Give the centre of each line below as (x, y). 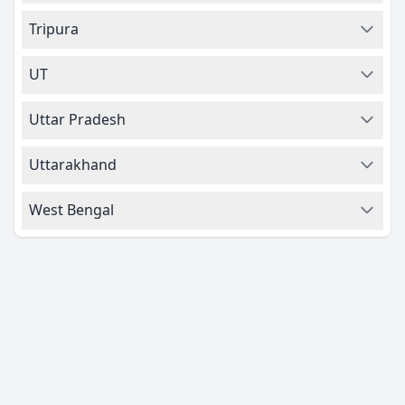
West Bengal (71, 210)
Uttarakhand (73, 165)
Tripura (54, 29)
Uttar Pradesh (77, 119)
